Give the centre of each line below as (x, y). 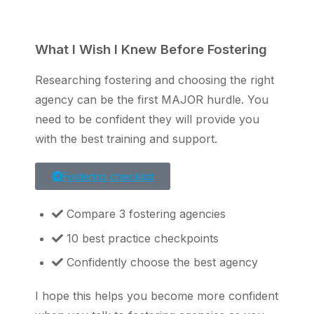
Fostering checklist (108, 177)
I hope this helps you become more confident (157, 296)
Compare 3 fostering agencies (146, 214)
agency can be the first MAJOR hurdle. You (152, 100)
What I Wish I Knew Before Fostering (151, 50)
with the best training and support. (126, 139)
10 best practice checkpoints (143, 238)
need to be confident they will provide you (147, 120)
